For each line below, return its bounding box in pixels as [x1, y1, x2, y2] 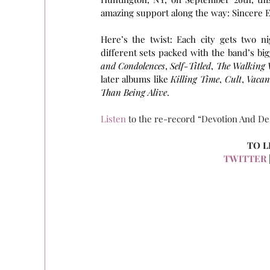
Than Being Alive [100, 86, 167, 98]
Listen [100, 113, 126, 125]
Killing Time [171, 73, 219, 85]
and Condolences [100, 60, 165, 72]
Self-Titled [170, 60, 212, 72]
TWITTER [224, 152, 266, 165]
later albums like [100, 73, 171, 85]
